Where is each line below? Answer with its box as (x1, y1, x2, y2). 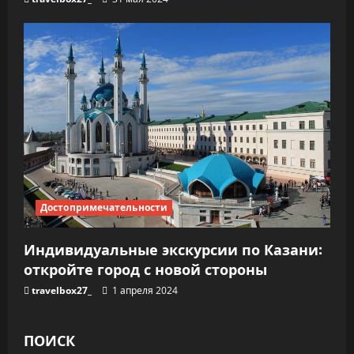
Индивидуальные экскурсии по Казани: (24, 238, 322, 259)
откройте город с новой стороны (24, 258, 267, 279)
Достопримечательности (40, 200, 168, 214)
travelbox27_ (32, 283, 92, 297)
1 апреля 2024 (110, 283, 178, 297)
